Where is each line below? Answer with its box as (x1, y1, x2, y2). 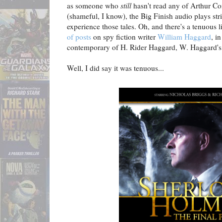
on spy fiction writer (91, 32, 158, 42)
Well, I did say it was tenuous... (67, 63, 164, 73)
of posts (67, 32, 91, 42)
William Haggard (158, 32, 211, 42)
